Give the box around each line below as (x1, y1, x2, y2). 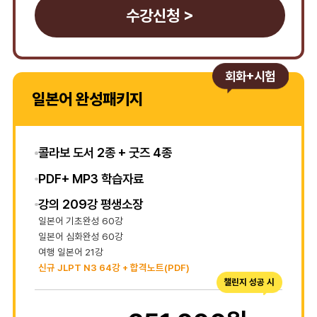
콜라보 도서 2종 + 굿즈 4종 (38, 145, 172, 161)
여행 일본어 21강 (38, 246, 103, 258)
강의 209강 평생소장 (38, 197, 143, 212)
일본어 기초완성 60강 (38, 215, 123, 227)
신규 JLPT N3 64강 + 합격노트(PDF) (38, 262, 190, 274)
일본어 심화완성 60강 (38, 231, 123, 243)
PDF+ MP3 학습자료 (38, 171, 144, 186)
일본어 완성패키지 (31, 90, 143, 109)
